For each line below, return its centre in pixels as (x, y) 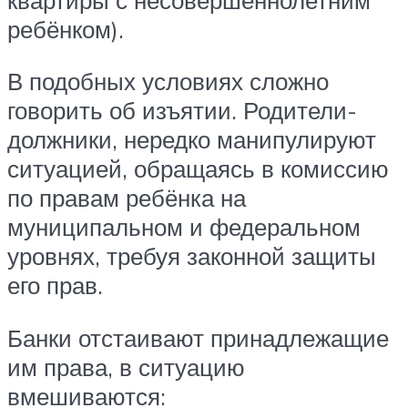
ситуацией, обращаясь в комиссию (198, 169)
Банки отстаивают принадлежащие (198, 337)
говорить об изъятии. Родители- (182, 111)
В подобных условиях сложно (168, 82)
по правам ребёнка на (127, 198)
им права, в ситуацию (126, 367)
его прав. (55, 286)
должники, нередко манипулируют (192, 140)
